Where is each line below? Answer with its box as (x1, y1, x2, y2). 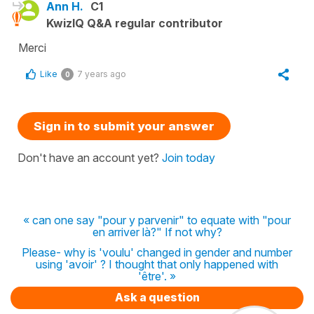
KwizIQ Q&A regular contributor (46, 15, 223, 30)
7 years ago (77, 68, 126, 79)
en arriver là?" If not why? (92, 224, 222, 239)
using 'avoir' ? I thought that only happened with (36, 257, 278, 271)
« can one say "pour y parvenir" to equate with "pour (23, 212, 291, 227)
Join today (162, 150, 215, 165)
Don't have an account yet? (18, 150, 162, 165)
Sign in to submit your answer (34, 118, 214, 133)
